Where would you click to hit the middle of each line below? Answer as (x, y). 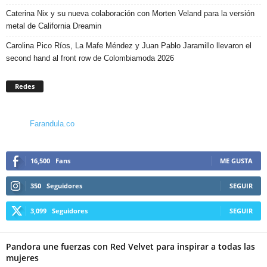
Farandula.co (52, 124)
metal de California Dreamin (54, 26)
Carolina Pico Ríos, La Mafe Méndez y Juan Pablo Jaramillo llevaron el (129, 46)
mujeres (24, 258)
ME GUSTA (236, 161)
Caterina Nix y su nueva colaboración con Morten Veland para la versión (130, 14)
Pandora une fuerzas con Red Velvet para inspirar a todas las (131, 247)
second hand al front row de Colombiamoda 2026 (90, 58)
